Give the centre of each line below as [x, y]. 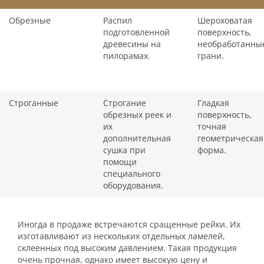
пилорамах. [127, 56]
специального [132, 174]
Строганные [34, 103]
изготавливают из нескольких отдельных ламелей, [121, 236]
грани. [211, 56]
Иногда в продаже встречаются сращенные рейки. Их [129, 224]
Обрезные [30, 20]
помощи [120, 162]
